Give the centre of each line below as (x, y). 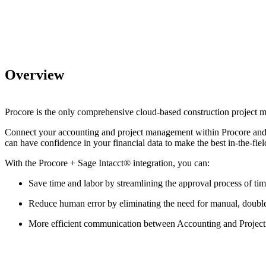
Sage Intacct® (104, 163)
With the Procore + (41, 163)
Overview (34, 75)
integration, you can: (170, 163)
